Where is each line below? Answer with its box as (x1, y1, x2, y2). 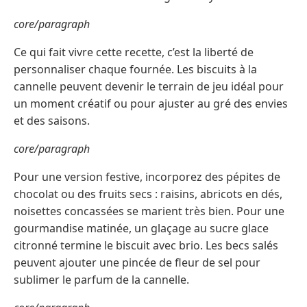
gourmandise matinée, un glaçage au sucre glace (14, 221, 269, 236)
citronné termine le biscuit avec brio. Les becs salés (14, 238, 278, 254)
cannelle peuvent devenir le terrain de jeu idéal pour (14, 79, 284, 95)
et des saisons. (14, 113, 90, 129)
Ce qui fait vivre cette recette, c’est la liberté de (14, 45, 254, 60)
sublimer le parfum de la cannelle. (14, 272, 189, 288)
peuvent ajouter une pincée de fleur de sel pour (14, 255, 260, 271)
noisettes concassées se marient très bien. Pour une (14, 204, 284, 219)
